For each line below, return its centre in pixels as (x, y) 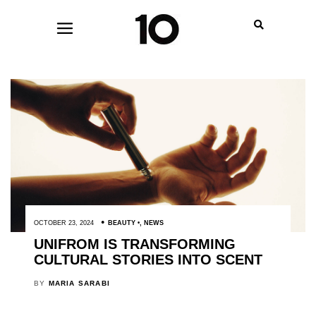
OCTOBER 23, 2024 (63, 223)
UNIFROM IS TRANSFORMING (134, 244)
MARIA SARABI (79, 283)
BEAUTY (121, 223)
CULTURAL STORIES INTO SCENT (148, 260)
